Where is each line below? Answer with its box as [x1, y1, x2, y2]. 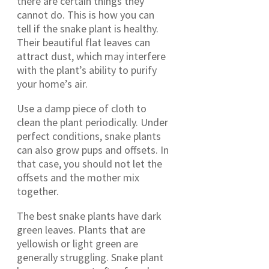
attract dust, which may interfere [17, 49, 166, 63]
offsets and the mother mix [17, 171, 139, 184]
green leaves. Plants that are [17, 223, 145, 237]
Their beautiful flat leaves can [17, 35, 150, 49]
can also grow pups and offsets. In [17, 143, 169, 157]
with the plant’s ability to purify [17, 63, 157, 77]
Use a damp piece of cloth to [17, 101, 147, 115]
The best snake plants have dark [17, 209, 162, 223]
